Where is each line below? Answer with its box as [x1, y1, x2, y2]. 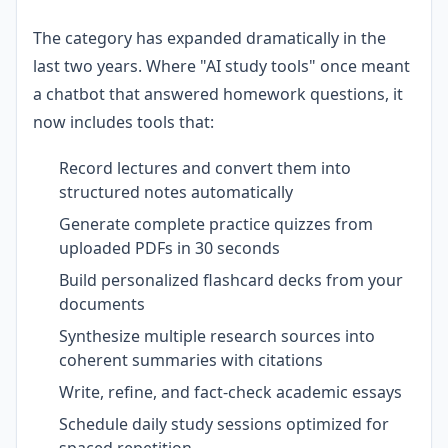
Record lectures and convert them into [59, 156, 351, 179]
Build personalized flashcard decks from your [59, 268, 403, 291]
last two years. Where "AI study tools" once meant [33, 54, 410, 77]
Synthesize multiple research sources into [59, 324, 375, 347]
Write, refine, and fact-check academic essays [59, 380, 402, 403]
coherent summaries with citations [59, 348, 323, 371]
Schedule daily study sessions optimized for [59, 412, 389, 435]
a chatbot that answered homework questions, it [33, 82, 403, 105]
